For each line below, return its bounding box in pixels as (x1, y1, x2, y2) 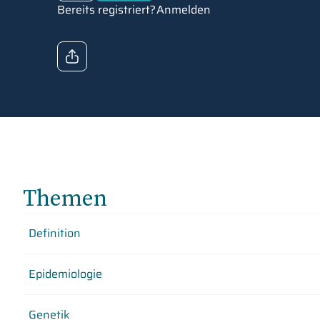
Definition (29, 224, 81, 242)
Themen (23, 182, 107, 214)
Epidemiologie (29, 265, 102, 283)
